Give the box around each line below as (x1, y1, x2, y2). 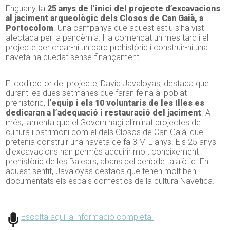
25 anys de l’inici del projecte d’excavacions (47, 4, 221, 14)
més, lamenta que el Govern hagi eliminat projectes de (6, 118, 201, 128)
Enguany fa (6, 4, 48, 14)
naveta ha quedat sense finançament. (6, 52, 142, 63)
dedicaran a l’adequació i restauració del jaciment (6, 108, 202, 118)
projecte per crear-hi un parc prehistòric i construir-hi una (6, 43, 208, 53)
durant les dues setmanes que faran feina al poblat (6, 88, 187, 99)
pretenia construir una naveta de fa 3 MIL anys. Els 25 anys (6, 137, 217, 147)
